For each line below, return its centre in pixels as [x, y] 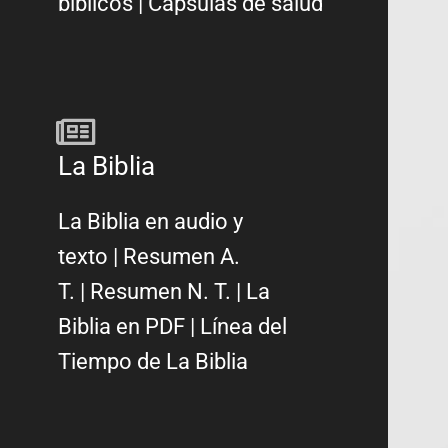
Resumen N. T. [161, 291]
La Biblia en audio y [151, 221]
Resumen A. [182, 256]
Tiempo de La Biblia [153, 361]
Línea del [244, 326]
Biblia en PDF [122, 326]
